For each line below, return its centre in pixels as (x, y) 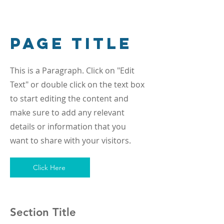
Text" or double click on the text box (77, 84)
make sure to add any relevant (67, 112)
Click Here (49, 167)
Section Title (43, 212)
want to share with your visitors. (70, 140)
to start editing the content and (69, 98)
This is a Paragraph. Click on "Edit (72, 70)
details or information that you (68, 126)
